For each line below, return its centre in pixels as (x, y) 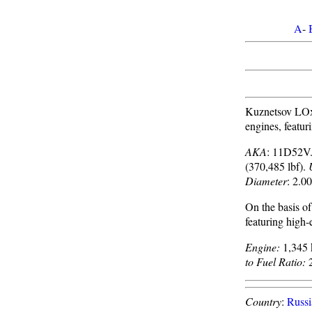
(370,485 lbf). (277, 166)
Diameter (266, 181)
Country (263, 301)
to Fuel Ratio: (275, 262)
